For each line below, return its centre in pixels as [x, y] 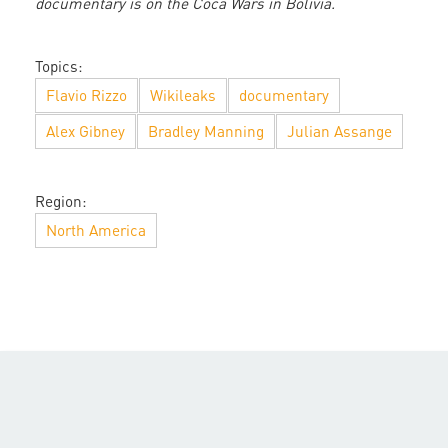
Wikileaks [183, 95]
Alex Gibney [85, 131]
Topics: [59, 66]
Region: [61, 201]
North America [96, 230]
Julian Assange [339, 131]
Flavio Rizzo [86, 95]
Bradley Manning [206, 131]
